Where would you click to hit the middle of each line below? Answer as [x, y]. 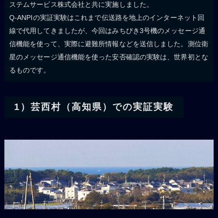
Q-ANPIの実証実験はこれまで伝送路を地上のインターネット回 [107, 17]
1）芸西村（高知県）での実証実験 [94, 107]
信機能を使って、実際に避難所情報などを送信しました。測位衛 [109, 44]
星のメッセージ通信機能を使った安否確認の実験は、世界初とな [109, 57]
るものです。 [30, 70]
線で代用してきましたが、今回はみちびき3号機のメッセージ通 [107, 30]
